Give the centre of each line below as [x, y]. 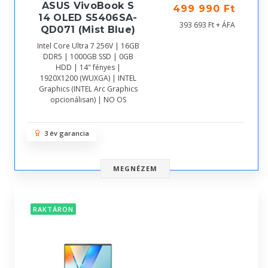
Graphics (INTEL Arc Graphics [88, 89]
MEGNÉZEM [135, 168]
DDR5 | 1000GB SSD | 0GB [88, 57]
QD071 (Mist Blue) [88, 30]
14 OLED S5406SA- [88, 18]
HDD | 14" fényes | [88, 67]
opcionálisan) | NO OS [88, 100]
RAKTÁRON [53, 209]
